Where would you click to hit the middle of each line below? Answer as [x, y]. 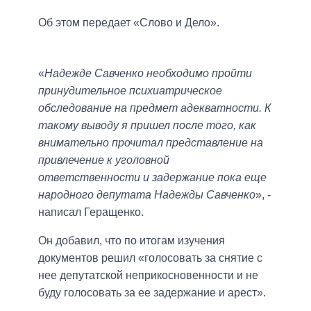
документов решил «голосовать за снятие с [150, 258]
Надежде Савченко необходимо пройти [148, 74]
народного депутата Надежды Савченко [147, 195]
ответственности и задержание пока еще [152, 178]
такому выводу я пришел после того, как [147, 126]
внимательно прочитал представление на [151, 143]
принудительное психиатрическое [130, 91]
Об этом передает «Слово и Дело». [129, 23]
